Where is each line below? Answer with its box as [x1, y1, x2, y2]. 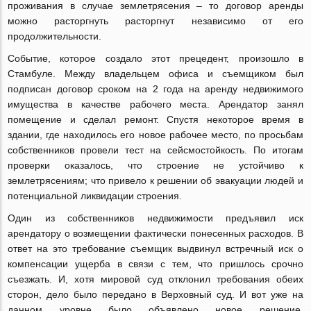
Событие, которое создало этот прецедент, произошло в [8, 53, 303, 65]
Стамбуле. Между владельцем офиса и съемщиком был [8, 68, 303, 80]
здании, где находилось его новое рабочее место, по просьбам [8, 129, 303, 141]
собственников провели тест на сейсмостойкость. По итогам [8, 144, 303, 156]
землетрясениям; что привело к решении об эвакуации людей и [8, 175, 303, 187]
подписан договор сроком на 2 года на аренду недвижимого [8, 83, 303, 95]
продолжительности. [8, 31, 102, 42]
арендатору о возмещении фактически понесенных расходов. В [8, 228, 303, 239]
